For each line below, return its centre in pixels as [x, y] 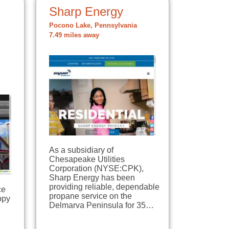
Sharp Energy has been [92, 177]
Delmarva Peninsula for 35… [101, 205]
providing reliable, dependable [104, 187]
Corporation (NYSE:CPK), [96, 168]
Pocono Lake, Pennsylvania [93, 26]
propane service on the [90, 196]
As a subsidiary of [81, 150]
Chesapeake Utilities [87, 159]
